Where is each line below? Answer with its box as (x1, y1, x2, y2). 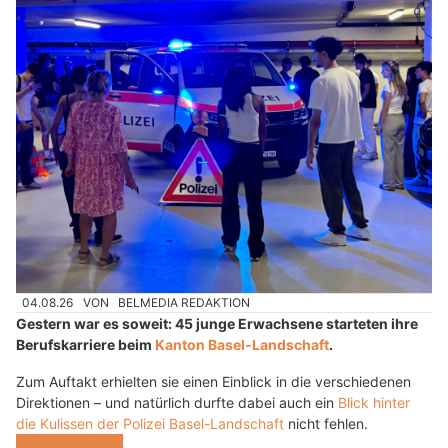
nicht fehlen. (284, 414, 368, 432)
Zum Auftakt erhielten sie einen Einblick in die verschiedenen (16, 372, 411, 390)
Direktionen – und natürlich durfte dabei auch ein (16, 393, 338, 411)
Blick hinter (338, 393, 410, 411)
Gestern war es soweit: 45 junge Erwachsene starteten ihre (16, 314, 418, 332)
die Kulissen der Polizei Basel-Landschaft (16, 414, 284, 432)
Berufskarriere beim (16, 335, 155, 353)
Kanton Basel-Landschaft (155, 335, 329, 353)
